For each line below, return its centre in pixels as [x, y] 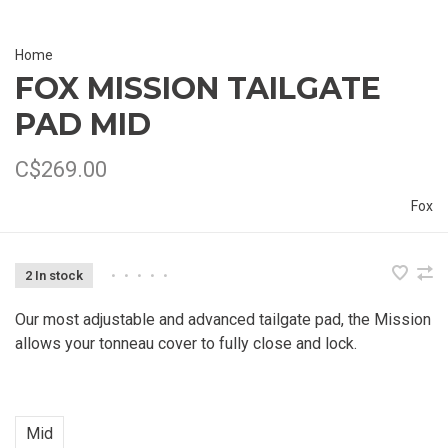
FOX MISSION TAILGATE [198, 88]
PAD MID [83, 124]
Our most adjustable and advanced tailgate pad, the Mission [223, 319]
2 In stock [54, 275]
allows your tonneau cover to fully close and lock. [186, 343]
